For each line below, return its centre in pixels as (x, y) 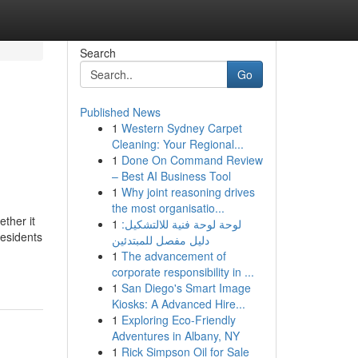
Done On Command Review (192, 160)
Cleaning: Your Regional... (177, 144)
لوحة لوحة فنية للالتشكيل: (181, 224)
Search (97, 53)
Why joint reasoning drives (188, 192)
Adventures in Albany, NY (175, 336)
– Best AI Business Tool (171, 176)
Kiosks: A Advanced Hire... (178, 304)
